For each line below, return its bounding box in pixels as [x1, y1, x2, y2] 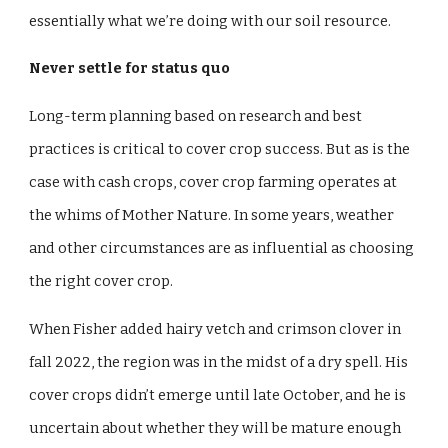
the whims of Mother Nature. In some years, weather [29, 205, 395, 224]
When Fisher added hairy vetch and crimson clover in [29, 319, 402, 338]
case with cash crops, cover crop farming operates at [29, 172, 398, 191]
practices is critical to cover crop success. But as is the [29, 139, 411, 158]
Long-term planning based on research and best [29, 106, 363, 125]
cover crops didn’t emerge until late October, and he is [29, 385, 407, 404]
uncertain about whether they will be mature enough [29, 418, 402, 437]
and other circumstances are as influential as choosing [29, 238, 415, 257]
